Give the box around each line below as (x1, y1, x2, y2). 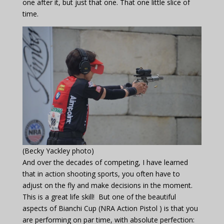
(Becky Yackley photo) (22, 145, 94, 155)
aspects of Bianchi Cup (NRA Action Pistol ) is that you (22, 203, 198, 213)
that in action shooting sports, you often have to (22, 168, 180, 178)
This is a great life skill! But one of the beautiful (22, 191, 176, 201)
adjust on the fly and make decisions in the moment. (22, 180, 192, 190)
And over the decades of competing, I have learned (22, 157, 188, 167)
